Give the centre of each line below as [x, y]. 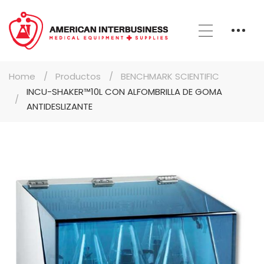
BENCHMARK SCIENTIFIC [170, 76]
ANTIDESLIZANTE [60, 106]
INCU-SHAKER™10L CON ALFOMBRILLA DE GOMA [124, 91]
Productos [78, 76]
